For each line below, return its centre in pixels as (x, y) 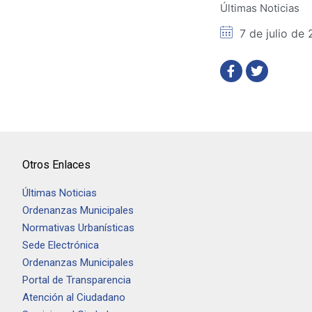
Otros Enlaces (57, 165)
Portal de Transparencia (77, 280)
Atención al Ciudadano (74, 297)
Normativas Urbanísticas (79, 228)
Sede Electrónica (61, 245)
